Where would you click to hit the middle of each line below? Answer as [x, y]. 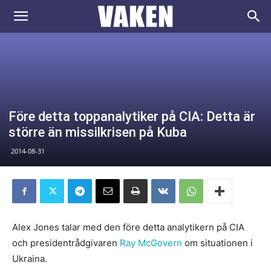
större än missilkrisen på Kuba [98, 132]
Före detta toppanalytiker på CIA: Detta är [132, 116]
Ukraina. [30, 259]
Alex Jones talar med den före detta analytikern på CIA [128, 227]
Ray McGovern [151, 243]
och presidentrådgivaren [66, 243]
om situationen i [217, 243]
